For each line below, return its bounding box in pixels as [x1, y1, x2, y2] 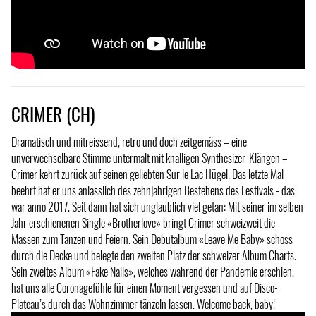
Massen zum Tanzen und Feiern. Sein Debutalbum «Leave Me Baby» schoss [11, 230, 293, 248]
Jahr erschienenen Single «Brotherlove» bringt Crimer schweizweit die [11, 214, 275, 231]
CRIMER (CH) [11, 101, 95, 128]
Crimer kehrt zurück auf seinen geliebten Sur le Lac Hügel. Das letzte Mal [11, 165, 284, 183]
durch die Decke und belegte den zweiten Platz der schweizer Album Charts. [11, 246, 296, 264]
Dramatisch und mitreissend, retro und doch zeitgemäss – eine [11, 133, 247, 150]
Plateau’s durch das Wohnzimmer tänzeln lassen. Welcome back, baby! [11, 295, 275, 312]
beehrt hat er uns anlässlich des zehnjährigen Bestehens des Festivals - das [11, 181, 295, 199]
